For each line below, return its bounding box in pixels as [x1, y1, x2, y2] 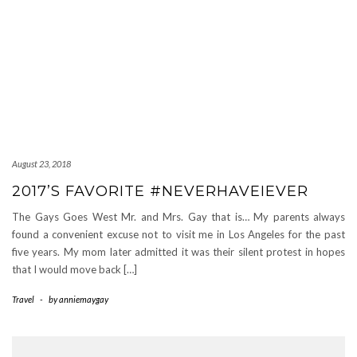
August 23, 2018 [12, 159, 71, 169]
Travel [12, 294, 34, 304]
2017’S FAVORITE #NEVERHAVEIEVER [12, 182, 308, 200]
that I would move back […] [12, 263, 137, 276]
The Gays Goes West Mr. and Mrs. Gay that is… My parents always [12, 210, 345, 223]
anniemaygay [59, 294, 108, 304]
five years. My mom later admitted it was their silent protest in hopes [12, 245, 345, 258]
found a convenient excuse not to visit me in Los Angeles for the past [12, 228, 345, 241]
